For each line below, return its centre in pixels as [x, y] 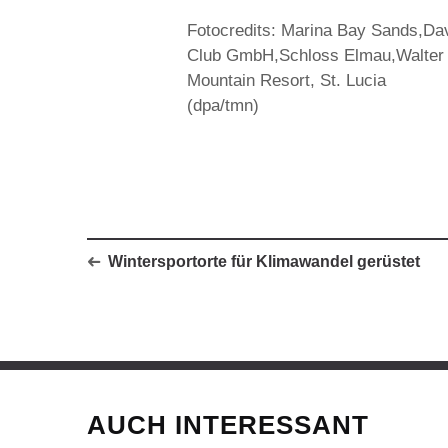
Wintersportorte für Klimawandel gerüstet [264, 261]
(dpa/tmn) [223, 105]
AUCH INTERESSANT [228, 425]
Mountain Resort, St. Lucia [286, 80]
